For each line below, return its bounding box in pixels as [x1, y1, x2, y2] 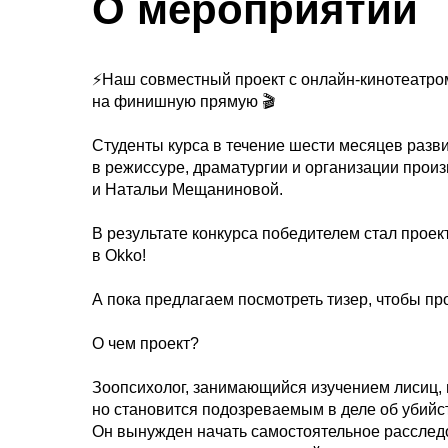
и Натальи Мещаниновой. [92, 181, 283, 198]
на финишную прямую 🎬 [92, 93, 275, 110]
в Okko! [92, 247, 146, 264]
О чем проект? [92, 335, 199, 352]
